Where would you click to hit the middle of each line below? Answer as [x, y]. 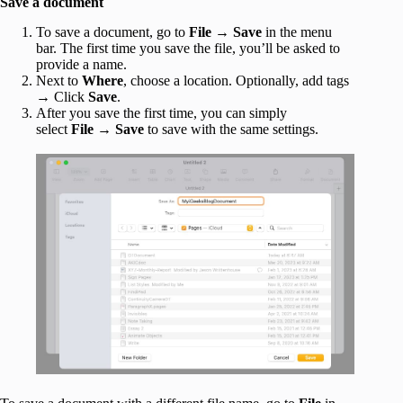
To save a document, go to [112, 31]
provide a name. [81, 64]
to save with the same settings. [231, 129]
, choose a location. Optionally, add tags [236, 80]
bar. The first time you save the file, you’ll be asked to [188, 48]
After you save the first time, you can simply [161, 112]
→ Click [62, 96]
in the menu [297, 31]
